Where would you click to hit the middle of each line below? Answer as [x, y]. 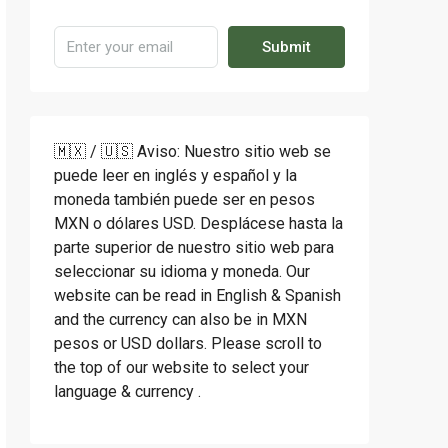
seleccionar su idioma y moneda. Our [182, 271]
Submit [286, 47]
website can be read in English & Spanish [197, 295]
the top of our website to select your [181, 367]
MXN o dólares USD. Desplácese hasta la [198, 223]
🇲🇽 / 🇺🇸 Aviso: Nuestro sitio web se [192, 151]
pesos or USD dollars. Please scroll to [188, 343]
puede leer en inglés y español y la [175, 175]
